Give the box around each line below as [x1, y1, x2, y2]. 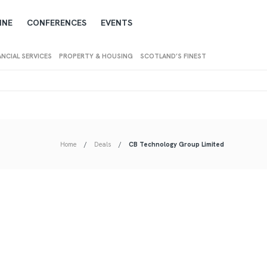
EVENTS [100, 17, 132, 28]
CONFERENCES [26, 17, 86, 28]
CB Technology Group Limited [129, 140, 224, 148]
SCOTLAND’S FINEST [139, 52, 206, 60]
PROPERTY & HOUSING [58, 52, 133, 60]
